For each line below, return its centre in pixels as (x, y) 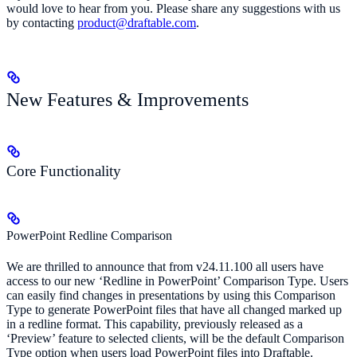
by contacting (42, 22)
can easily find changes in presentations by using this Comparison (171, 296)
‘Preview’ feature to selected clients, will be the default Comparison (175, 339)
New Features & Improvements (127, 99)
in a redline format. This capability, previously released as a (155, 324)
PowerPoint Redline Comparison (89, 235)
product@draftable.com (137, 22)
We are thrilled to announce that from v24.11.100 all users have (165, 267)
